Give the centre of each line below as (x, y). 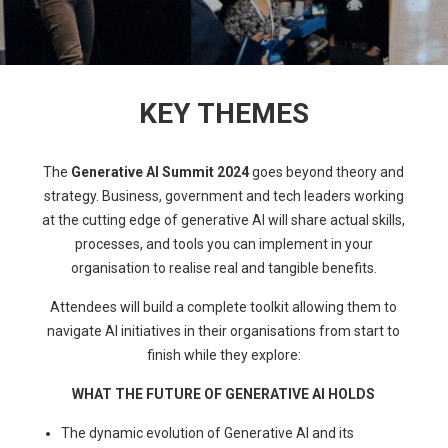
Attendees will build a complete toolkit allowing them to (224, 307)
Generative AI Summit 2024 (160, 172)
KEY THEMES (223, 114)
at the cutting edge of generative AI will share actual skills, (224, 220)
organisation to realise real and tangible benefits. (223, 268)
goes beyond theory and (327, 172)
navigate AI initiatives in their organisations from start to (224, 331)
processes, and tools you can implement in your (223, 244)
